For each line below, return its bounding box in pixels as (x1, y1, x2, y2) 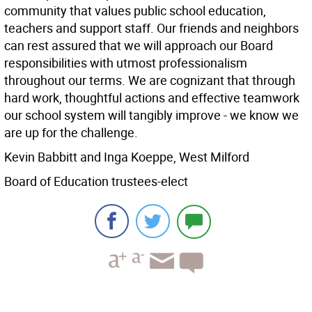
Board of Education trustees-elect (4, 173, 188, 189)
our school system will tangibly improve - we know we (4, 107, 299, 123)
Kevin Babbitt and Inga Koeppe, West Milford (4, 148, 249, 165)
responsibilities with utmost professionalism (4, 54, 247, 71)
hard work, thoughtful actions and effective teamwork (4, 89, 299, 106)
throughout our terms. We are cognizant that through (4, 72, 295, 88)
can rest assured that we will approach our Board (4, 37, 273, 54)
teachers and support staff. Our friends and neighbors (4, 19, 299, 36)
